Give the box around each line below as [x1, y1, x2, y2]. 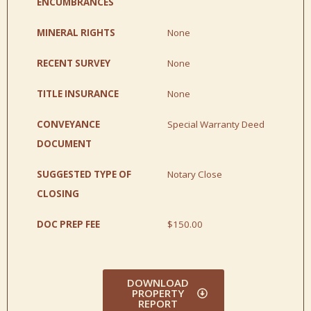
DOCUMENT [37, 137, 92, 150]
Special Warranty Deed [167, 117, 264, 131]
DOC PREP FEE [37, 217, 100, 230]
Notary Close [167, 167, 222, 180]
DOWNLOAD [127, 275, 190, 289]
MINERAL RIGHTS [37, 26, 115, 39]
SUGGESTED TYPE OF [37, 167, 131, 180]
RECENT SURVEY [37, 56, 110, 69]
